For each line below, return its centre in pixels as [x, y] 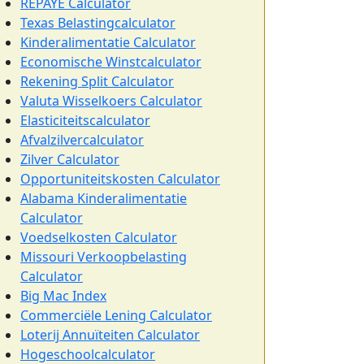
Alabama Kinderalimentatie [104, 198]
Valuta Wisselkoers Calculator [111, 101]
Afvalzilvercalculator [82, 140]
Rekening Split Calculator [97, 81]
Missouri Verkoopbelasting [104, 257]
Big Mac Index [63, 296]
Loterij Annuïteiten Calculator [110, 335]
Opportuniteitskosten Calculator [120, 179]
